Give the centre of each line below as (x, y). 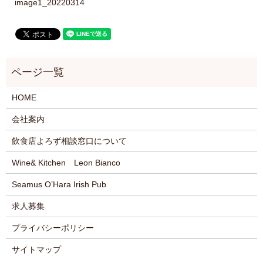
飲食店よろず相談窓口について (69, 141)
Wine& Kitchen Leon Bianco (66, 163)
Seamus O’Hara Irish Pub (59, 185)
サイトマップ (36, 250)
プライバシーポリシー (53, 228)
